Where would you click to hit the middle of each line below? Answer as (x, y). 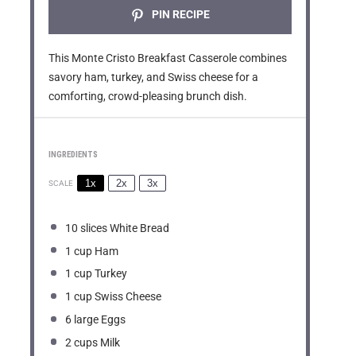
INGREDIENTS (73, 155)
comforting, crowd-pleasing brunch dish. (147, 96)
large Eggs (99, 320)
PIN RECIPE (179, 15)
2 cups (82, 343)
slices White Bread (124, 228)
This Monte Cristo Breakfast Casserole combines (167, 58)
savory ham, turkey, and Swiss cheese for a (153, 77)
